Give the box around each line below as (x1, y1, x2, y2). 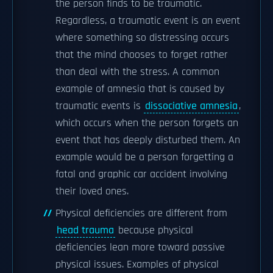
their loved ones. (55, 185, 129, 198)
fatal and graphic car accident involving (55, 168, 227, 181)
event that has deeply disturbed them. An (55, 133, 240, 147)
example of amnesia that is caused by (55, 82, 224, 96)
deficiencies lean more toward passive (55, 241, 225, 254)
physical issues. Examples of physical (55, 258, 219, 271)
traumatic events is (55, 99, 144, 113)
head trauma (57, 224, 114, 237)
